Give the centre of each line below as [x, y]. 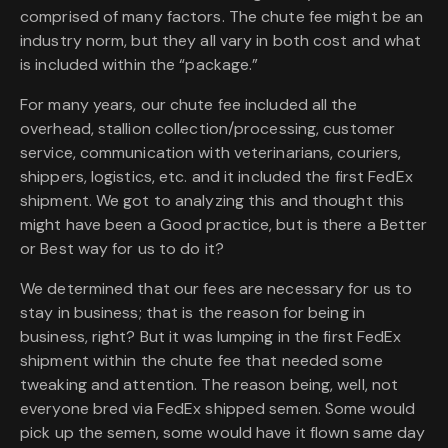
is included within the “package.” [139, 65]
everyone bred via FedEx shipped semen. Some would [217, 409]
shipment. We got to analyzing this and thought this [212, 201]
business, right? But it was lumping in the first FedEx [211, 337]
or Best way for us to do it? [122, 249]
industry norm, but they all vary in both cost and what [221, 41]
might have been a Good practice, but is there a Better [224, 225]
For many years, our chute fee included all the [188, 105]
